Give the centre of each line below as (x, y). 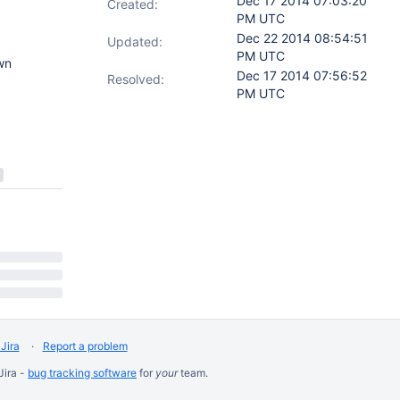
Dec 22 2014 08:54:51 (302, 38)
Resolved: (136, 79)
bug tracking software (82, 373)
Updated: (135, 42)
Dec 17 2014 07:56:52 (302, 75)
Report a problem (85, 346)
